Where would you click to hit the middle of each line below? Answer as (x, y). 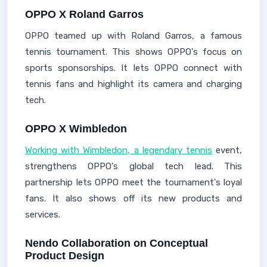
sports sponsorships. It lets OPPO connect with (133, 68)
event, (227, 150)
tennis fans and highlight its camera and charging (133, 84)
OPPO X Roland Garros (84, 14)
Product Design (65, 256)
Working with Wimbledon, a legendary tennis (119, 150)
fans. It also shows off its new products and (133, 198)
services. (43, 215)
